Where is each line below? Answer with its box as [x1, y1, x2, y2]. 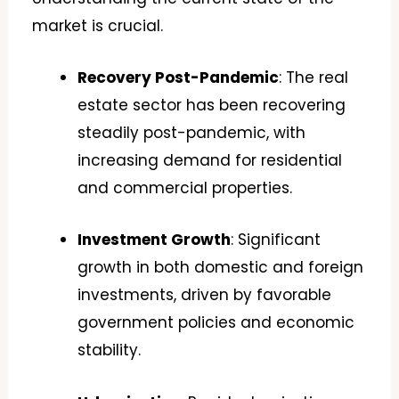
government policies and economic [77, 312, 355, 334]
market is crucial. [32, 15, 164, 37]
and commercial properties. [77, 177, 293, 199]
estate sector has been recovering [77, 94, 346, 117]
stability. [77, 339, 142, 362]
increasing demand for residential [77, 150, 343, 172]
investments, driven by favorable [77, 284, 332, 306]
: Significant [231, 229, 322, 251]
